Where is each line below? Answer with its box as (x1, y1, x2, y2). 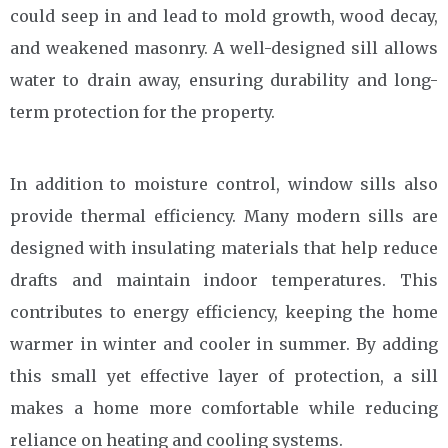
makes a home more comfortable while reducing (10, 398, 438, 418)
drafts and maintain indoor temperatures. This (10, 270, 438, 290)
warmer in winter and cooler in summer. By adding (10, 334, 438, 354)
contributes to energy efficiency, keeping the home (10, 302, 438, 322)
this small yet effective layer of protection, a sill (10, 366, 438, 386)
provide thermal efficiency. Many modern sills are (10, 206, 438, 226)
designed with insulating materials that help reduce (10, 238, 438, 258)
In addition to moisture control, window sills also (10, 174, 438, 194)
